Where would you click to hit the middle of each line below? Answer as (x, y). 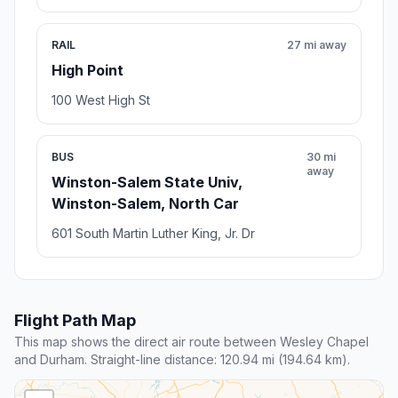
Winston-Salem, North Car (145, 204)
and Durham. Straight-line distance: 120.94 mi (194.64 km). (182, 360)
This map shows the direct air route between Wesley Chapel (191, 342)
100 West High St (101, 100)
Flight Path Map (75, 321)
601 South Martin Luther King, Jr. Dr (153, 234)
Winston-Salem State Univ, (147, 183)
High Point (88, 71)
